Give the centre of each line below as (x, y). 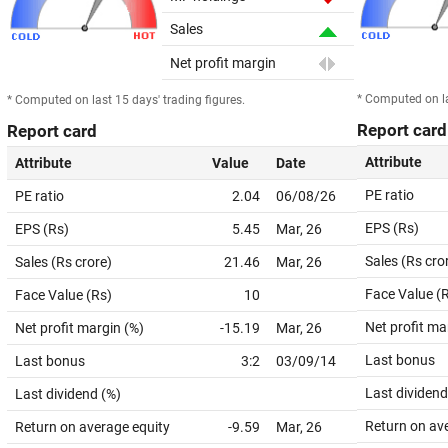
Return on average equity (92, 427)
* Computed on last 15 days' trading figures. (126, 100)
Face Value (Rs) (63, 295)
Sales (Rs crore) (63, 262)
